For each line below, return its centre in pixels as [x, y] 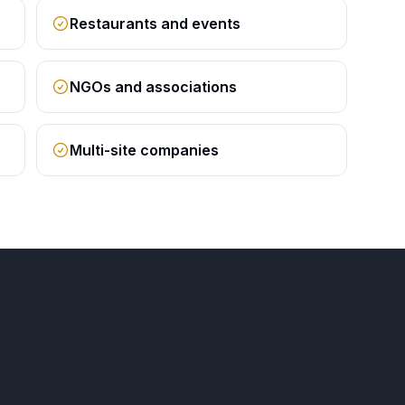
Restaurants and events [155, 24]
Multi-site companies [144, 150]
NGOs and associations [153, 87]
